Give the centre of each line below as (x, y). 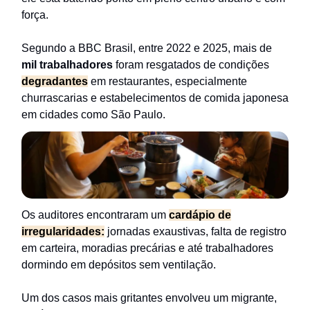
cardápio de (200, 215)
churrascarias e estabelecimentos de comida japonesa (155, 98)
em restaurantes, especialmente (167, 82)
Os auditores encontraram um (95, 215)
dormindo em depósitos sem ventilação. (119, 264)
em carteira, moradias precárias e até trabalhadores (147, 248)
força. (35, 15)
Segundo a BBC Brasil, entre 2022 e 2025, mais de (147, 48)
